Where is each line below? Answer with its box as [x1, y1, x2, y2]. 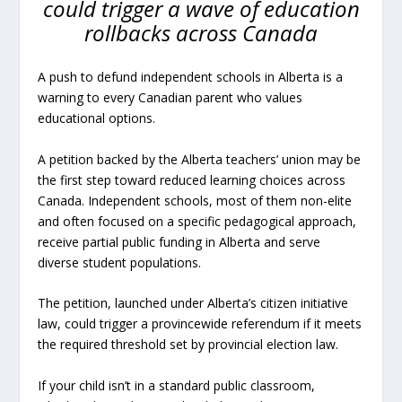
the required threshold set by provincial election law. [38, 336, 339, 354]
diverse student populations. [38, 253, 202, 271]
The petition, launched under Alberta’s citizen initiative [38, 294, 349, 312]
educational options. [38, 109, 156, 127]
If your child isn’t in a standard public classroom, [38, 376, 316, 394]
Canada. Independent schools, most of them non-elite [38, 191, 353, 209]
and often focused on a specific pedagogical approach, [38, 212, 357, 230]
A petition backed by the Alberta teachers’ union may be [38, 150, 362, 168]
